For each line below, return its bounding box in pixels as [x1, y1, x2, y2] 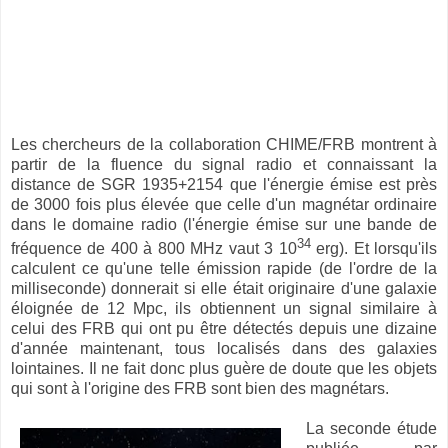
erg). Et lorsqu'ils [310, 240, 438, 258]
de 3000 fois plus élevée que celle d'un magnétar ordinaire [11, 195, 437, 213]
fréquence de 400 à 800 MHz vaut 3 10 [11, 240, 297, 258]
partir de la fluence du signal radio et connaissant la [11, 155, 437, 173]
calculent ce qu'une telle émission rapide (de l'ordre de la [11, 260, 437, 278]
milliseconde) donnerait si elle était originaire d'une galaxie [11, 280, 437, 298]
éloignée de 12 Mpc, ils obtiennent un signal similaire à [11, 300, 437, 318]
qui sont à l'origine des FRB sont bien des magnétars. [11, 380, 393, 398]
